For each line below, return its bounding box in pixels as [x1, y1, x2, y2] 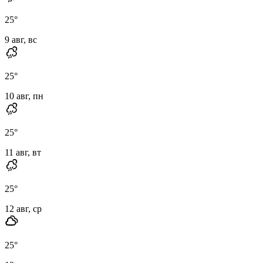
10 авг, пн [5, 90, 43, 101]
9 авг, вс [5, 34, 37, 45]
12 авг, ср [5, 203, 42, 214]
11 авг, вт [5, 147, 41, 157]
